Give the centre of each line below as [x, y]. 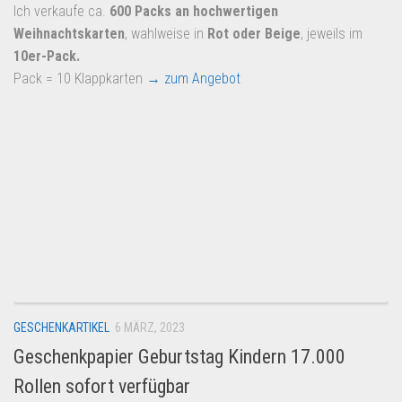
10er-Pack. [47, 57]
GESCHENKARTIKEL [61, 328]
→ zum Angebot [193, 79]
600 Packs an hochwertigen [194, 12]
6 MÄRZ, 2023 [150, 328]
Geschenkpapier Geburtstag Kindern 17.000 [179, 357]
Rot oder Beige [254, 34]
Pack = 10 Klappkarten [80, 79]
